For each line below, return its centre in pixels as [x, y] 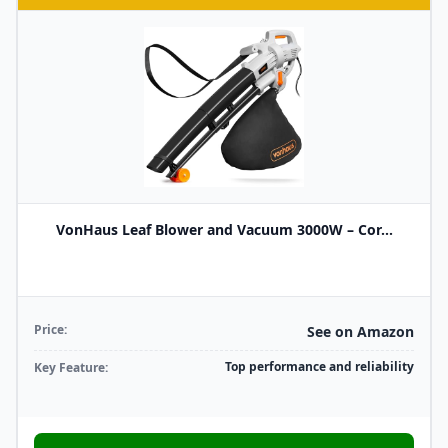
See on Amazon [360, 331]
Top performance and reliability [319, 366]
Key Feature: [71, 367]
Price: [50, 329]
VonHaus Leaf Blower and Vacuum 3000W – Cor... [224, 229]
